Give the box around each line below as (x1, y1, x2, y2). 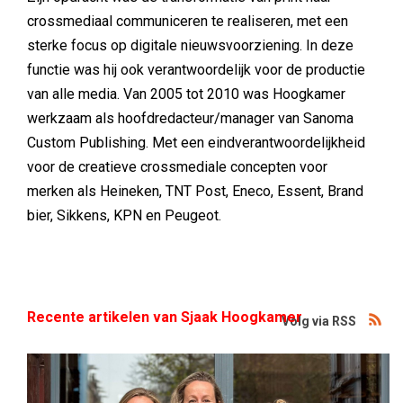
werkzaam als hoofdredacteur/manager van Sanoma (27, 110, 354, 127)
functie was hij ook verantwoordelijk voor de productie (27, 61, 365, 78)
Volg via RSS (282, 314, 356, 328)
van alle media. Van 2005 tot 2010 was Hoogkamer (27, 85, 345, 103)
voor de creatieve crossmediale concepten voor (27, 158, 327, 175)
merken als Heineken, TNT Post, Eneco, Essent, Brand (27, 183, 363, 200)
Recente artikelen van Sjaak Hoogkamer (27, 309, 302, 326)
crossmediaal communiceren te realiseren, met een (27, 13, 348, 30)
